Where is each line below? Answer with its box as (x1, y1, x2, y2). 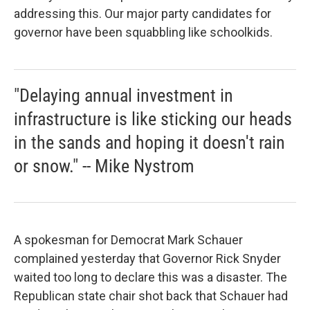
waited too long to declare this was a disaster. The (14, 270, 287, 284)
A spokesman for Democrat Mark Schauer (14, 232, 243, 247)
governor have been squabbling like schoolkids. (14, 25, 273, 39)
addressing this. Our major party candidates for (14, 6, 271, 21)
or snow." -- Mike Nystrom (14, 156, 194, 176)
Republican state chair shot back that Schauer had (14, 289, 288, 303)
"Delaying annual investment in (14, 85, 233, 106)
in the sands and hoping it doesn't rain (14, 132, 285, 153)
